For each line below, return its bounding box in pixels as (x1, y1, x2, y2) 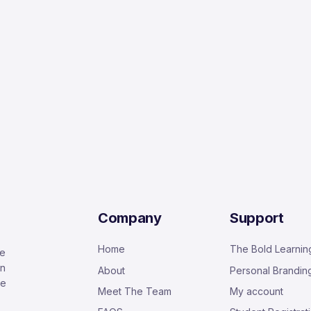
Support (230, 210, 284, 226)
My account (230, 285, 283, 297)
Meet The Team (98, 285, 171, 297)
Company (98, 210, 162, 226)
